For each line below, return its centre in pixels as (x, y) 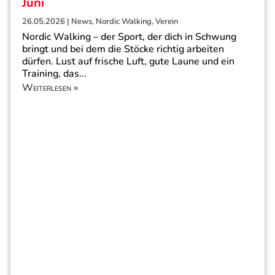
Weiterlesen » (50, 87)
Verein (167, 21)
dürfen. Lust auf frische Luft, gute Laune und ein (128, 61)
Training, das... (54, 73)
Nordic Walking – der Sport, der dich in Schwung (129, 37)
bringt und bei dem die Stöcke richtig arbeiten (123, 49)
